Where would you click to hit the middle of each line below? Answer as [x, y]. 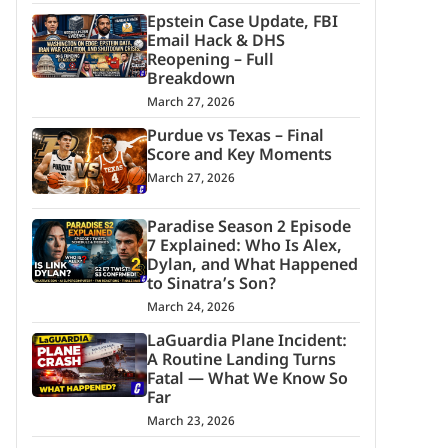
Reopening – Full [210, 62]
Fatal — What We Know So [247, 380]
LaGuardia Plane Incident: [246, 342]
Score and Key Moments [239, 157]
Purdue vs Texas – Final [235, 138]
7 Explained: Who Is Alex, [244, 247]
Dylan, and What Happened [252, 266]
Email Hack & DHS [215, 43]
